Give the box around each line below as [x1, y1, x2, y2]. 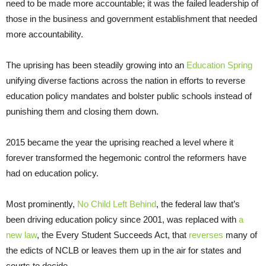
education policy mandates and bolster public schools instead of [6, 90, 252, 101]
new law [6, 229, 37, 240]
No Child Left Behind [77, 198, 156, 209]
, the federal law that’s [156, 198, 240, 209]
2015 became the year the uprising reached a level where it [6, 137, 233, 147]
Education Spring [186, 59, 252, 70]
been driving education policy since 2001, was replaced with [6, 214, 239, 224]
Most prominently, [6, 198, 77, 209]
